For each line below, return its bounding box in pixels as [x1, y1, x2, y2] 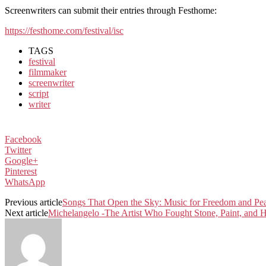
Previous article [5, 197, 62, 207]
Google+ [5, 155, 38, 166]
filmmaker [28, 66, 66, 77]
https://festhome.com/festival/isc [5, 25, 123, 36]
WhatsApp [5, 176, 45, 187]
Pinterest [5, 166, 37, 176]
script [28, 88, 49, 99]
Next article [5, 207, 48, 218]
